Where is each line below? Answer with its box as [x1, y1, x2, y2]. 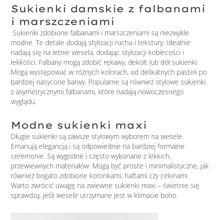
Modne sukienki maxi [11, 118, 147, 131]
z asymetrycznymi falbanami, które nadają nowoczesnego [11, 87, 184, 97]
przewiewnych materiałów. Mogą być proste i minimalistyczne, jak [11, 161, 209, 170]
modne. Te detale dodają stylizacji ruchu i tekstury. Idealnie [11, 38, 191, 48]
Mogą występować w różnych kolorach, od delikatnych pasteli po [11, 67, 207, 77]
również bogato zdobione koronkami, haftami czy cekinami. [11, 170, 190, 180]
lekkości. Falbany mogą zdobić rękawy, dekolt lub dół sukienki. [11, 57, 199, 67]
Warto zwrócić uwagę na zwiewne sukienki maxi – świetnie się [11, 180, 200, 190]
